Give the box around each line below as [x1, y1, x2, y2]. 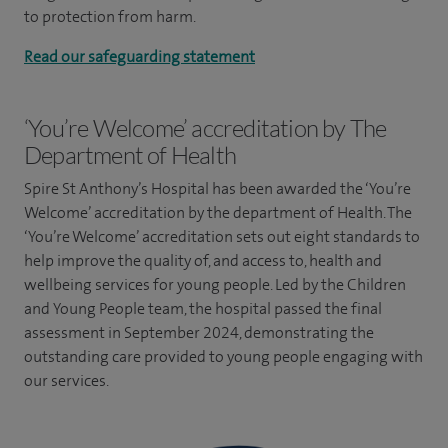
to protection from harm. [24, 6, 196, 27]
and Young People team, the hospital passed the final [24, 298, 382, 319]
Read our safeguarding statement [24, 46, 255, 67]
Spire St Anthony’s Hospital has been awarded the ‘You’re [24, 178, 411, 199]
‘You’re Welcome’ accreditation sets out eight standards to [24, 226, 420, 247]
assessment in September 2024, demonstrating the [24, 322, 374, 343]
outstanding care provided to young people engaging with [24, 346, 423, 367]
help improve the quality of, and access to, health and [24, 250, 382, 271]
